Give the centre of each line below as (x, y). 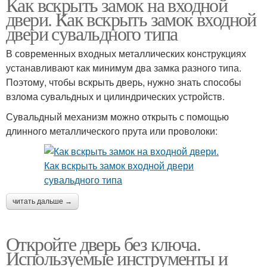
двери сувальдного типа (92, 33)
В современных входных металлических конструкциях (126, 53)
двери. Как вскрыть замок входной (131, 19)
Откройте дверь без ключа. (103, 243)
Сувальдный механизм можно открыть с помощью (117, 117)
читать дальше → (42, 201)
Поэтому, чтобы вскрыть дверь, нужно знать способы (124, 82)
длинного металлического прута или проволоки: (112, 131)
